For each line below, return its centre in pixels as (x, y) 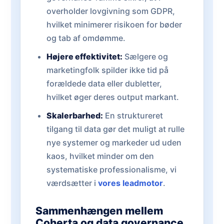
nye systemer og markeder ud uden (114, 142)
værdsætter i (72, 183)
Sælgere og (145, 56)
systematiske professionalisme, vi (111, 169)
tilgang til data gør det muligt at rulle (115, 129)
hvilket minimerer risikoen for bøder (114, 24)
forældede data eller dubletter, (104, 83)
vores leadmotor (130, 183)
